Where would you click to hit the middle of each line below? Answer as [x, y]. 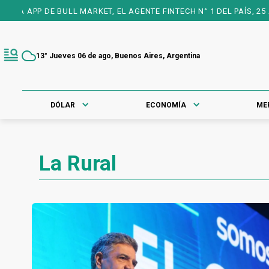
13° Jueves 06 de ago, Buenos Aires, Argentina [118, 56]
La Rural [78, 164]
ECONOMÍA [166, 105]
